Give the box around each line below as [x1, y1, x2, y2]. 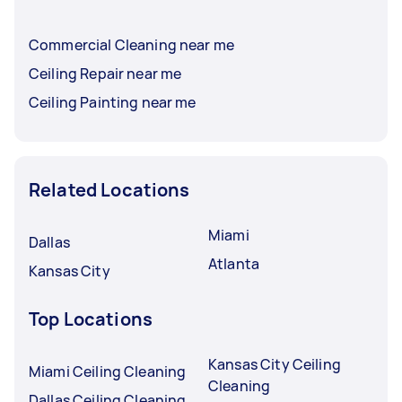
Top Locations [29, 306, 153, 331]
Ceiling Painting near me [29, 92, 197, 112]
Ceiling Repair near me [29, 63, 182, 83]
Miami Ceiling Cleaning [29, 361, 187, 381]
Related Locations [29, 177, 190, 202]
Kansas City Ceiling [208, 354, 341, 374]
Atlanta [208, 253, 260, 274]
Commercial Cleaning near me [29, 34, 235, 55]
